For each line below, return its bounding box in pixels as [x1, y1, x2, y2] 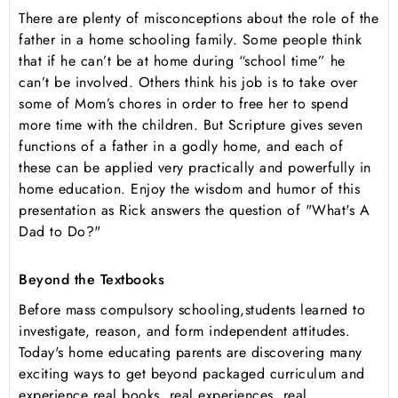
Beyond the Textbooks [19, 269, 164, 291]
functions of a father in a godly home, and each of [19, 136, 343, 157]
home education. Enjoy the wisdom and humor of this [19, 179, 360, 200]
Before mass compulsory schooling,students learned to [19, 299, 365, 321]
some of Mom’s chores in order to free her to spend [19, 93, 348, 115]
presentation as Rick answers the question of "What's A [19, 200, 370, 221]
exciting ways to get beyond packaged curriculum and [19, 363, 365, 385]
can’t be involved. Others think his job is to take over [19, 72, 358, 93]
